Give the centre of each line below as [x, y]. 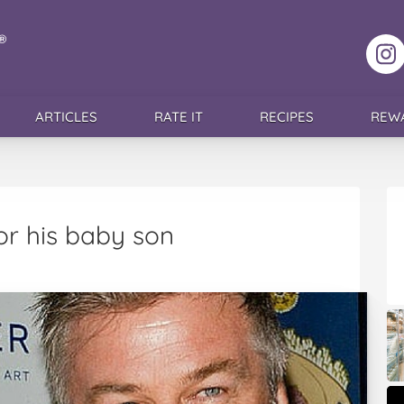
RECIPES [286, 117]
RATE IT [178, 117]
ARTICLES [66, 117]
